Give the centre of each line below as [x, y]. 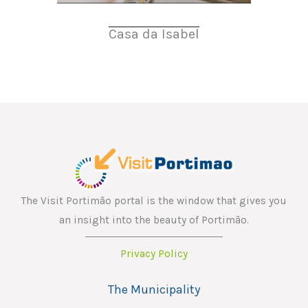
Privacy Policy [154, 253]
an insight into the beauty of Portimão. [154, 220]
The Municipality [154, 290]
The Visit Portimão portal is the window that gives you [154, 200]
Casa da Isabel [154, 34]
